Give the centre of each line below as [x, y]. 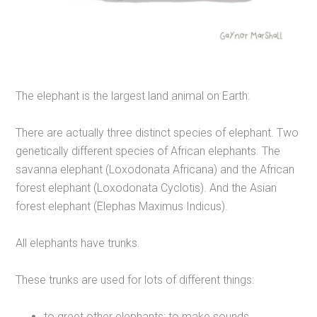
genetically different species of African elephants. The [148, 151]
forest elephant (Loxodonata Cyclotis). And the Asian [146, 188]
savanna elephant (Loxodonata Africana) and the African [155, 170]
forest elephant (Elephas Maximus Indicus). [122, 207]
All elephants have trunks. [78, 243]
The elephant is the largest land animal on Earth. [133, 96]
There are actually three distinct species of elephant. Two [157, 133]
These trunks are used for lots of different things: [135, 280]
